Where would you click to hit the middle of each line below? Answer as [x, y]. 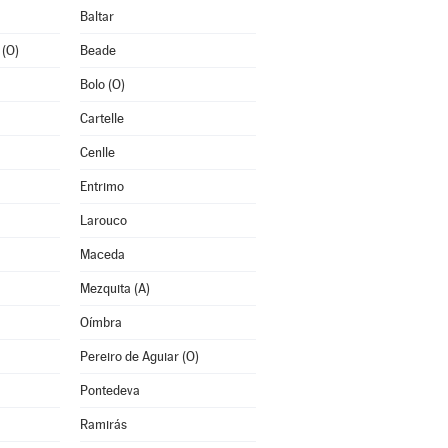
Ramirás [103, 424]
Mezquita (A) [114, 288]
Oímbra [100, 322]
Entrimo [101, 186]
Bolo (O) [102, 84]
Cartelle [101, 118]
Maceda [102, 254]
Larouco [103, 220]
